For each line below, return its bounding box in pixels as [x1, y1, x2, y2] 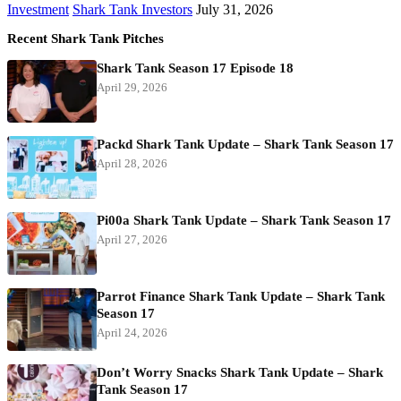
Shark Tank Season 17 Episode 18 [97, 60, 294, 75]
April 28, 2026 [97, 156, 167, 170]
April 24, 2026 [97, 325, 167, 339]
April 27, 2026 [97, 232, 167, 246]
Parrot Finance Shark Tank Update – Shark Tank [97, 288, 385, 303]
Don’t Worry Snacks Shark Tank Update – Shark [97, 364, 383, 380]
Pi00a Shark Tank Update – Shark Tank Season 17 [97, 212, 391, 227]
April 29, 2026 [97, 80, 167, 94]
